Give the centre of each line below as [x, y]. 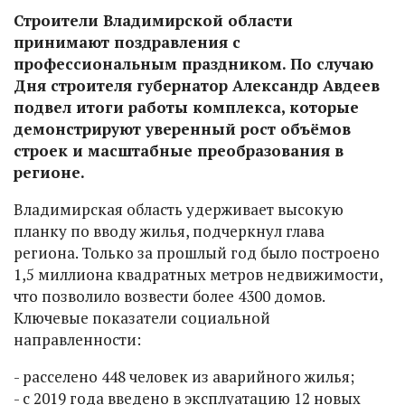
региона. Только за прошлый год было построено [197, 252]
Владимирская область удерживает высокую [179, 209]
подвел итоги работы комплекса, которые [186, 107]
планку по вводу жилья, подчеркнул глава [169, 231]
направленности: [77, 339]
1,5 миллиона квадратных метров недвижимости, [198, 274]
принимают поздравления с [127, 42]
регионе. [49, 172]
